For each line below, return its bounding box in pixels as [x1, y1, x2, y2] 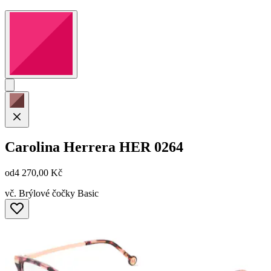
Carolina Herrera [5, 139, 116, 155]
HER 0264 [119, 139, 183, 155]
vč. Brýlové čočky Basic [5, 188, 99, 199]
